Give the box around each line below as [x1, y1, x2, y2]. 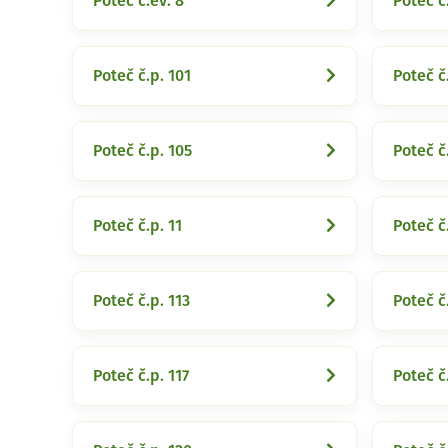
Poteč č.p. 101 [93, 68, 191, 84]
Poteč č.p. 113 [93, 293, 190, 309]
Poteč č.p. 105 [93, 143, 192, 159]
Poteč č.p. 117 [93, 368, 189, 384]
